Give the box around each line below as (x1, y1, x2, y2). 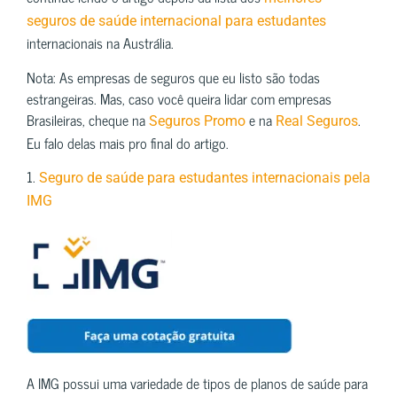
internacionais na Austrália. (27, 31, 174, 55)
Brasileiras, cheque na (27, 107, 149, 131)
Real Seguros (276, 112, 358, 129)
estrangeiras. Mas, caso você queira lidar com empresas (27, 86, 331, 110)
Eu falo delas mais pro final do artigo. (27, 130, 229, 154)
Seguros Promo (149, 112, 245, 129)
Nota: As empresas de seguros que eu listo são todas (27, 65, 320, 89)
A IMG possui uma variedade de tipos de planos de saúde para (27, 371, 368, 395)
